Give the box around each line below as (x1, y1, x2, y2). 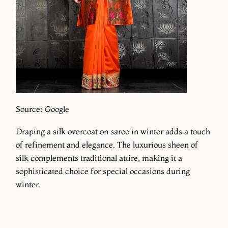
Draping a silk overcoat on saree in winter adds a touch (16, 126, 210, 136)
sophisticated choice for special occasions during (16, 165, 190, 176)
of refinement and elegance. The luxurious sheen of (16, 139, 198, 150)
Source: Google (16, 103, 69, 114)
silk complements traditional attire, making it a (16, 152, 182, 163)
